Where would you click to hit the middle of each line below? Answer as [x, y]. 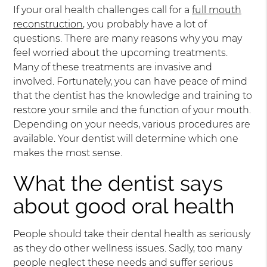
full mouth [217, 10]
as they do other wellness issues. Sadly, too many [128, 248]
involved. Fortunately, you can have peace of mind [131, 81]
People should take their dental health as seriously [132, 234]
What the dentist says [118, 183]
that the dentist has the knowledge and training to [133, 96]
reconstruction [48, 24]
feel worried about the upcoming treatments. [121, 53]
